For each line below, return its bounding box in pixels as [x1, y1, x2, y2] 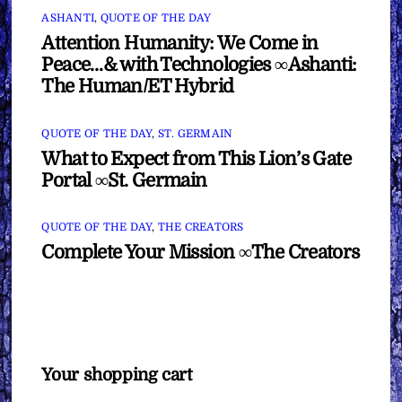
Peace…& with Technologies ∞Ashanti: [41, 54, 357, 76]
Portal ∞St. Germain [41, 169, 207, 191]
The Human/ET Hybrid [41, 75, 234, 98]
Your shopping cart [41, 364, 192, 385]
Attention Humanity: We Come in [41, 32, 319, 55]
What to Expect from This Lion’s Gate [41, 147, 351, 170]
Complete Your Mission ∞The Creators [41, 240, 360, 263]
